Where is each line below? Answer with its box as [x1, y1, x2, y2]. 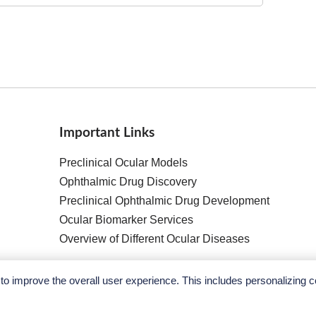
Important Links [59, 126, 155, 140]
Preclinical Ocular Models [59, 157, 188, 169]
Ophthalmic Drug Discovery [59, 176, 197, 188]
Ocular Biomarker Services [59, 214, 194, 226]
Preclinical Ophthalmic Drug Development [59, 195, 270, 207]
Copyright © [15, 294, 78, 306]
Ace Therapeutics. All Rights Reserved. [103, 294, 301, 306]
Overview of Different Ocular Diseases [59, 233, 250, 245]
